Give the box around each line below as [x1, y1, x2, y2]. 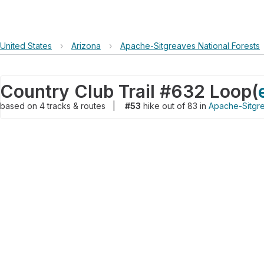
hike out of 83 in [141, 101, 209, 111]
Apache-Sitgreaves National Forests [120, 41, 260, 51]
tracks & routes [47, 101, 108, 111]
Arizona [71, 41, 101, 51]
